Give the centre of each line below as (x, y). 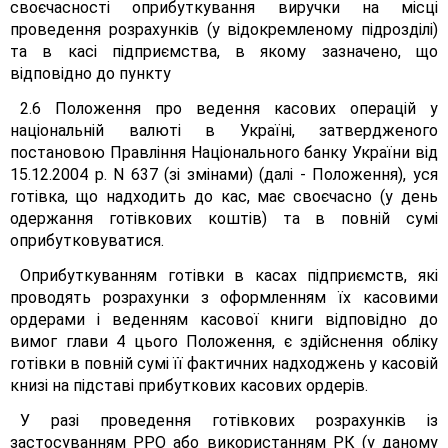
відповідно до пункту (90, 73)
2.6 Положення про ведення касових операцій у (229, 108)
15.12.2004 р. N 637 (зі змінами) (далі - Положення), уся (224, 174)
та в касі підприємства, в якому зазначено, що (224, 51)
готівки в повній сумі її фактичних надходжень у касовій (224, 363)
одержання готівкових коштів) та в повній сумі (224, 218)
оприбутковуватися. (87, 240)
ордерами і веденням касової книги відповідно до (224, 319)
